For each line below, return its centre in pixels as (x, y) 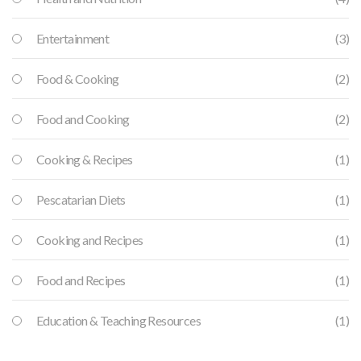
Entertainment (73, 39)
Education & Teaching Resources (118, 321)
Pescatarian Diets (81, 200)
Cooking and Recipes (90, 240)
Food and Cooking (83, 119)
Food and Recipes (81, 280)
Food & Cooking (78, 79)
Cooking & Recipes (85, 160)
